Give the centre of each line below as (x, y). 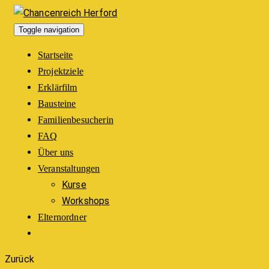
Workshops (86, 201)
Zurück (20, 259)
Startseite (56, 55)
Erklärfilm (58, 87)
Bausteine (57, 104)
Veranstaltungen (69, 168)
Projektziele (61, 71)
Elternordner (62, 217)
